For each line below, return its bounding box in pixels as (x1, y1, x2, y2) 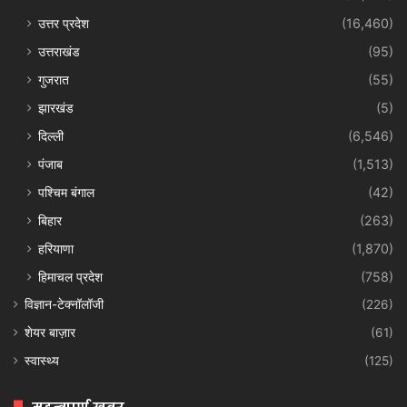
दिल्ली (38, 127, 64, 144)
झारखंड (38, 99, 74, 115)
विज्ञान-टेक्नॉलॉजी (25, 296, 104, 312)
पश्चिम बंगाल (38, 184, 94, 200)
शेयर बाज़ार (25, 324, 75, 340)
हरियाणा (38, 240, 74, 256)
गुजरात (38, 71, 69, 87)
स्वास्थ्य (25, 352, 59, 368)
